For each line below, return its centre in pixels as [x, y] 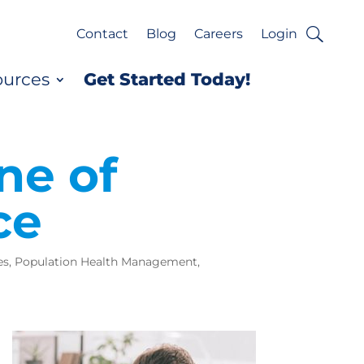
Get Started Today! [167, 79]
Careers [219, 33]
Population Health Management [106, 261]
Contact [102, 33]
